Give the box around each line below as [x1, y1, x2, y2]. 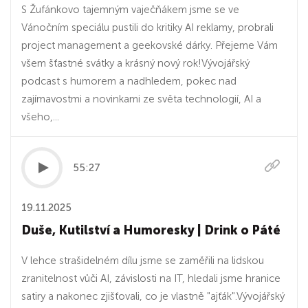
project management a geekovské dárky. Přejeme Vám [21, 39, 278, 52]
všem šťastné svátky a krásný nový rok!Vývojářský [21, 57, 250, 69]
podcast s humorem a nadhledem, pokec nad [21, 75, 236, 87]
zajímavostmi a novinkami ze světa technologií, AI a [21, 93, 261, 105]
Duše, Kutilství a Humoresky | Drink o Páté [21, 223, 280, 238]
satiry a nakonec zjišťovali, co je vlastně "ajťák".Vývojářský [21, 290, 285, 302]
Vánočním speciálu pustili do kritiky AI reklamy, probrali [21, 21, 274, 34]
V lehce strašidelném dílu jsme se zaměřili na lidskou [21, 254, 264, 267]
